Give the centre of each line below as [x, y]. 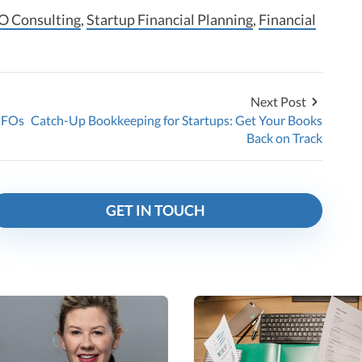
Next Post [278, 101]
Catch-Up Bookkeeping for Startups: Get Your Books [177, 120]
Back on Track [284, 137]
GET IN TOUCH [155, 210]
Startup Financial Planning [170, 19]
